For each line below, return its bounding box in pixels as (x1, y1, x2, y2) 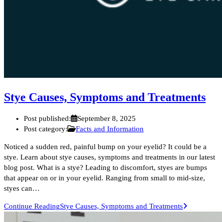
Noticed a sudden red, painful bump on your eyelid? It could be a (4, 143, 207, 151)
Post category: (24, 125, 67, 133)
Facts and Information (75, 125, 144, 133)
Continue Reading (4, 202, 60, 211)
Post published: (24, 114, 71, 123)
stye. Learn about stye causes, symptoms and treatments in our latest (4, 153, 215, 162)
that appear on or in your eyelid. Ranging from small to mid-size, (4, 174, 205, 182)
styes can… (4, 184, 40, 193)
